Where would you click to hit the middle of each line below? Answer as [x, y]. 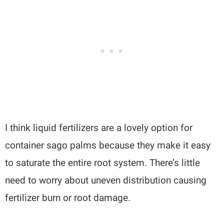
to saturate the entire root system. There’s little [103, 162]
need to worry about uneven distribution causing [106, 180]
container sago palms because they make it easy [108, 145]
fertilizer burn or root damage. [68, 197]
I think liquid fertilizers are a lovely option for [99, 127]
